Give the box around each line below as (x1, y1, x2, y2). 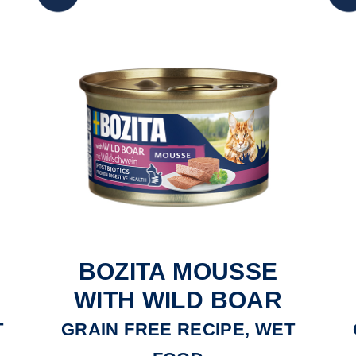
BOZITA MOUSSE (78, 257, 278, 284)
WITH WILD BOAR (73, 286, 282, 313)
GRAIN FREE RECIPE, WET (61, 319, 295, 339)
